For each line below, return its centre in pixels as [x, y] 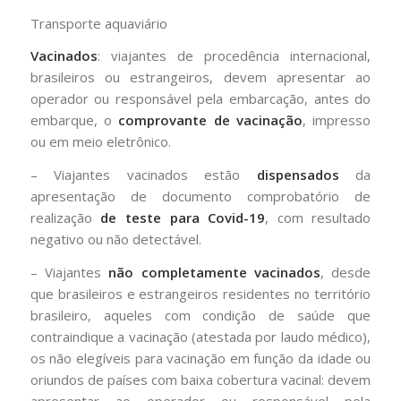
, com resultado [318, 218]
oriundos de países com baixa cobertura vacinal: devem [200, 379]
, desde [346, 272]
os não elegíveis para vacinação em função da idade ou [200, 358]
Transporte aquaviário [98, 23]
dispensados [298, 175]
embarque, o [74, 120]
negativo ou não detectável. [115, 239]
